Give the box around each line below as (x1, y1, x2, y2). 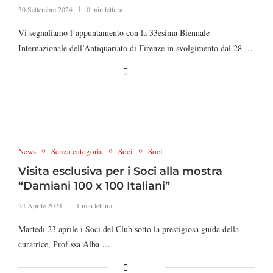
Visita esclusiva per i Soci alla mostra (18, 164, 222, 178)
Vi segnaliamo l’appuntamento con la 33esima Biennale (18, 27, 210, 39)
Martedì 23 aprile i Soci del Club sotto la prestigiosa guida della (18, 222, 239, 235)
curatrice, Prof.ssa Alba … (18, 238, 110, 250)
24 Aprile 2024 (18, 200, 62, 210)
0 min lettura (86, 4, 122, 15)
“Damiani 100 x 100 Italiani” (18, 179, 170, 193)
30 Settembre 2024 (18, 4, 73, 15)
